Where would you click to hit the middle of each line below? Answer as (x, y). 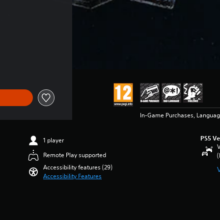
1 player (54, 140)
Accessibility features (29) (78, 167)
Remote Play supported (75, 155)
